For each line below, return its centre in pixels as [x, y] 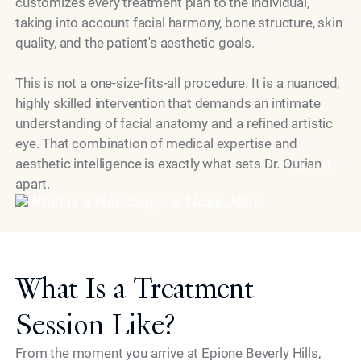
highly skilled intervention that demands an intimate [168, 103]
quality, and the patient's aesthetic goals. [135, 42]
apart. [33, 183]
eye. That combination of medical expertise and [156, 143]
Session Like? [95, 325]
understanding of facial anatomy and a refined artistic [174, 123]
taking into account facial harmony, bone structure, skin [179, 22]
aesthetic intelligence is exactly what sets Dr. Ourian [169, 163]
